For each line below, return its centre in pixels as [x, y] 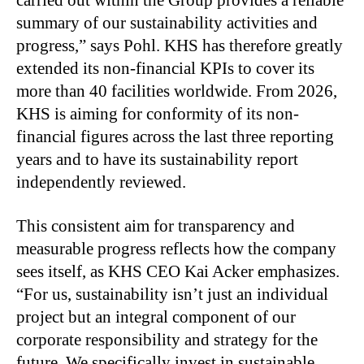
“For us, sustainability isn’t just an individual [172, 294]
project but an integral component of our [156, 316]
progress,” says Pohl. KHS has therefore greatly [180, 45]
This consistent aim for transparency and [156, 225]
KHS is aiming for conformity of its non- [158, 113]
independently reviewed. [101, 182]
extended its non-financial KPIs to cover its [165, 68]
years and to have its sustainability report [157, 159]
